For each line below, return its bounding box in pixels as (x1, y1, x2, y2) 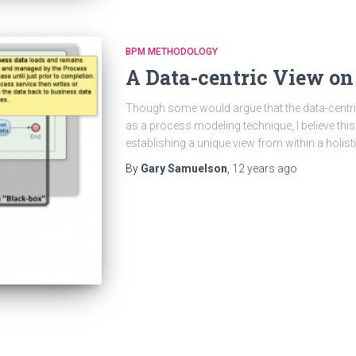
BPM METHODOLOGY (125, 45, 218, 57)
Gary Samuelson (140, 161, 227, 175)
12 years (231, 161, 275, 175)
